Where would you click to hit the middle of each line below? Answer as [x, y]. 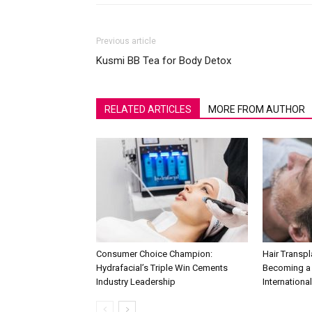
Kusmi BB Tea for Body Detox [164, 60]
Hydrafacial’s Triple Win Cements [162, 267]
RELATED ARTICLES [148, 109]
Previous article [126, 41]
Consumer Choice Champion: [154, 253]
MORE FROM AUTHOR [257, 109]
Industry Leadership [136, 281]
